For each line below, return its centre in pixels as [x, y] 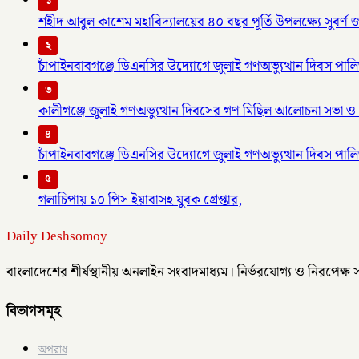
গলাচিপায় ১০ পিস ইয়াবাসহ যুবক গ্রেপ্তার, [140, 200]
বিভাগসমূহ [34, 311]
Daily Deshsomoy [57, 236]
